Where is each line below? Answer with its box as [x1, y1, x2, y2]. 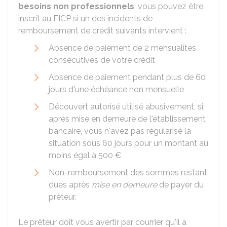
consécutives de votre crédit [49, 55, 155, 65]
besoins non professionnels [18, 2, 134, 11]
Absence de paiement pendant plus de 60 [49, 72, 206, 82]
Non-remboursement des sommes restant [49, 168, 207, 177]
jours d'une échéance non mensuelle [49, 85, 184, 94]
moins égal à [49, 150, 98, 160]
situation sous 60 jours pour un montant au [49, 138, 208, 148]
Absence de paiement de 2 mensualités [49, 43, 196, 53]
